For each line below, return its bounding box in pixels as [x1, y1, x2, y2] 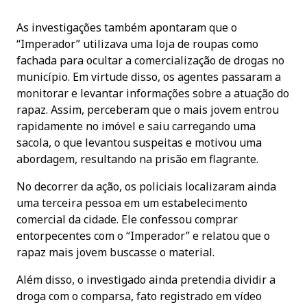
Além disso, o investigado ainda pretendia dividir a [16, 271, 275, 287]
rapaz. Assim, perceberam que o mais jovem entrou [16, 101, 279, 117]
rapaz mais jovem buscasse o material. [16, 244, 214, 260]
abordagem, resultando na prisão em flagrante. [16, 151, 258, 167]
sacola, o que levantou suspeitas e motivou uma [16, 134, 262, 150]
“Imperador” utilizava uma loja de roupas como [16, 36, 258, 51]
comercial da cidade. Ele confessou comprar [16, 211, 238, 227]
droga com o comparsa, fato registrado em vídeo [16, 288, 262, 304]
